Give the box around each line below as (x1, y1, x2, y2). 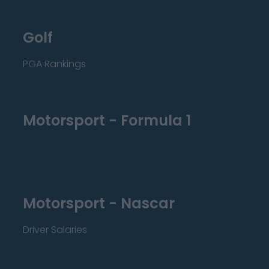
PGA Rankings (23, 57, 86, 71)
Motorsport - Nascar (23, 193, 175, 213)
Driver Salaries (23, 223, 87, 237)
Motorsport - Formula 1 (23, 110, 191, 130)
